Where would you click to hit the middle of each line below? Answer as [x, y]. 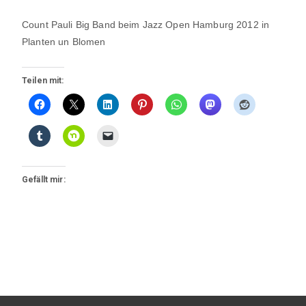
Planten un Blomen [64, 41]
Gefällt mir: [44, 179]
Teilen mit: [43, 80]
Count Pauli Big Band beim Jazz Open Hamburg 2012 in [146, 24]
